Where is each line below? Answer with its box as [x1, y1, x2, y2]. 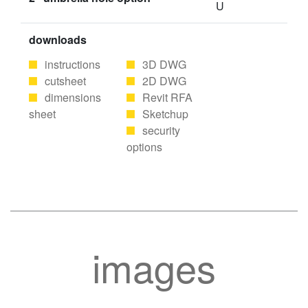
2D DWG [142, 73, 187, 89]
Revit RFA [142, 89, 193, 105]
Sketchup [142, 106, 189, 122]
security [142, 122, 181, 138]
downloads [29, 32, 87, 47]
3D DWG [142, 56, 187, 72]
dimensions [45, 89, 101, 105]
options [126, 139, 163, 155]
